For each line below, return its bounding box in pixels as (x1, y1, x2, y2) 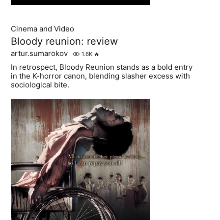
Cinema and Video (11, 24, 75, 33)
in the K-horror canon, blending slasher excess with (11, 71, 191, 81)
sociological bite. (11, 80, 70, 89)
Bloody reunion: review (11, 35, 118, 47)
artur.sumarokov (11, 48, 68, 58)
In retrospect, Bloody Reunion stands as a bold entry (11, 62, 193, 72)
